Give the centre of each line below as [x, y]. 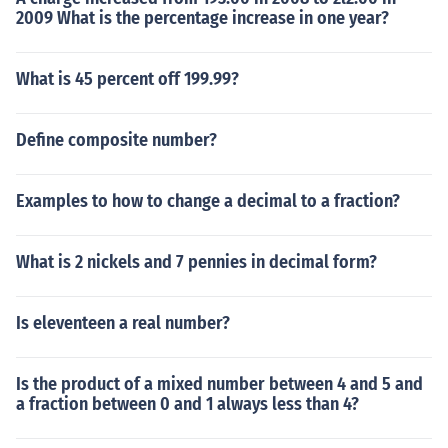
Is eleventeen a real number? [123, 323]
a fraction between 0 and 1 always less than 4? [187, 404]
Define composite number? [116, 140]
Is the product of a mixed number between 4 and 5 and [219, 384]
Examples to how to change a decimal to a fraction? [208, 201]
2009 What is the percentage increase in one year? [202, 18]
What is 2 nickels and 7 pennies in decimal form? [196, 262]
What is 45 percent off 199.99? [127, 79]
